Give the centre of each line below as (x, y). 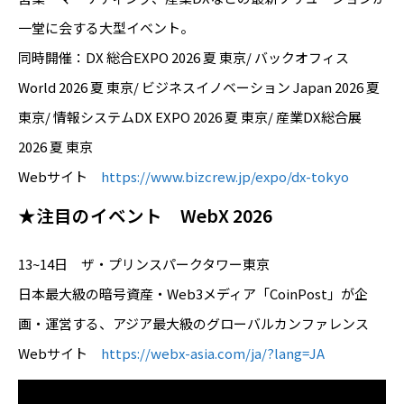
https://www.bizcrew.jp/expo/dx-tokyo (225, 176)
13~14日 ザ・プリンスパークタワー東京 (144, 263)
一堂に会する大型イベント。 (106, 27)
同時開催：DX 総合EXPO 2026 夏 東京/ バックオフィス (184, 57)
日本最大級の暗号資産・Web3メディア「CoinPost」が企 (193, 293)
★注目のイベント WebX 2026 (145, 215)
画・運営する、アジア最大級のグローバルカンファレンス (193, 323)
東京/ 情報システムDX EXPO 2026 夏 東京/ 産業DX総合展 (190, 116)
